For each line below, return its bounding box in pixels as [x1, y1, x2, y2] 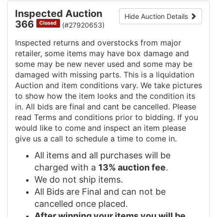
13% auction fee [98, 162, 166, 172]
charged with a [34, 162, 98, 172]
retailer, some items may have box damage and [15, 48, 189, 58]
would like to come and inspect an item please [15, 123, 186, 133]
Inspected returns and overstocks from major [15, 37, 181, 47]
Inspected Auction [15, 7, 102, 19]
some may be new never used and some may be [15, 59, 192, 69]
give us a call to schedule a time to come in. [15, 133, 177, 143]
